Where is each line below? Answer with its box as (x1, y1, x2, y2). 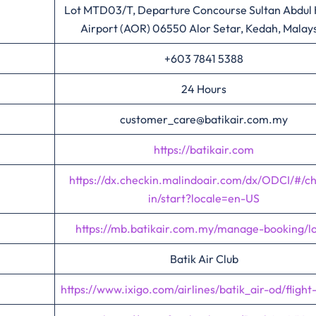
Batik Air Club (169, 252, 238, 266)
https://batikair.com (154, 142, 254, 157)
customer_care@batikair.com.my (120, 112, 288, 126)
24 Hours (181, 82, 226, 96)
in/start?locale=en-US (148, 191, 260, 205)
